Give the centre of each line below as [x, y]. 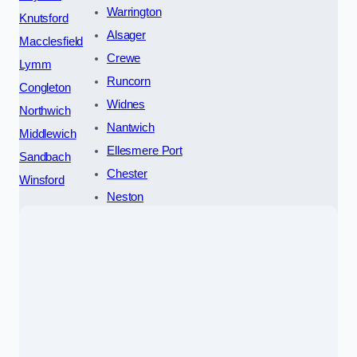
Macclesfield [51, 41]
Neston [125, 196]
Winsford [42, 180]
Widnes [126, 104]
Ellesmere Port [144, 150]
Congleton [45, 87]
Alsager [126, 35]
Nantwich [130, 127]
